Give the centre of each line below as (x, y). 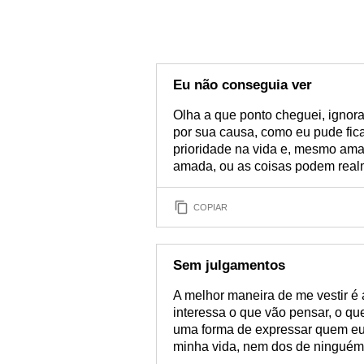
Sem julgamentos (229, 265)
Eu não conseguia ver (243, 85)
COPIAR (210, 207)
